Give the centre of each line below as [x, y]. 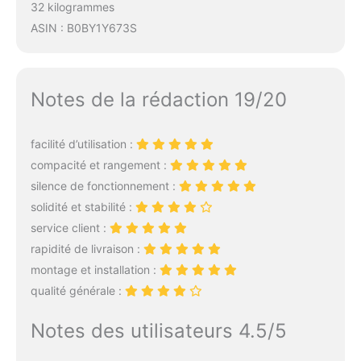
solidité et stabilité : [83, 207]
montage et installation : [95, 270]
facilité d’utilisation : [83, 144]
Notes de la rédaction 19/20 [158, 100]
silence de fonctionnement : [104, 186]
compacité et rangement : [100, 165]
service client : [70, 228]
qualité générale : [77, 291]
